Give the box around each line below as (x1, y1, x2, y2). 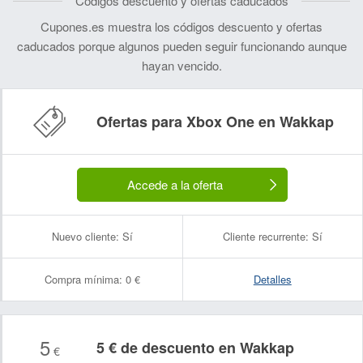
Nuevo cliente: (51, 228, 119, 244)
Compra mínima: (44, 271, 122, 287)
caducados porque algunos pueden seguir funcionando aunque (16, 37, 347, 54)
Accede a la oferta (127, 176, 223, 193)
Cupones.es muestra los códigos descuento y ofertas (41, 18, 322, 35)
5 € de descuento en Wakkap (96, 337, 294, 358)
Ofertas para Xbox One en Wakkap (96, 111, 334, 132)
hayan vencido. (141, 57, 222, 74)
